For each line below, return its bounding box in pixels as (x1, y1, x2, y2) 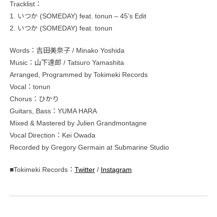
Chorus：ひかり (10, 95, 59, 103)
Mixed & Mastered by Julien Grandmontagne (10, 119, 147, 127)
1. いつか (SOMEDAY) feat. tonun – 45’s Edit (10, 12, 146, 20)
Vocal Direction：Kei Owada (10, 131, 95, 139)
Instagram (101, 166, 132, 173)
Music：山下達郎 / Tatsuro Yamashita (10, 59, 124, 66)
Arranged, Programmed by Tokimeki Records (10, 71, 148, 78)
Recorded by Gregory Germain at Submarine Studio (10, 143, 169, 151)
